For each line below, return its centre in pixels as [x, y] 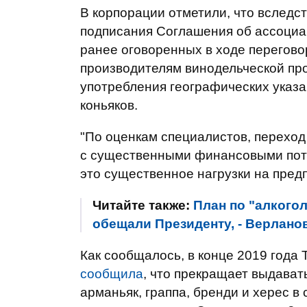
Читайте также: [143, 205]
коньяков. [109, 105]
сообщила [112, 274]
